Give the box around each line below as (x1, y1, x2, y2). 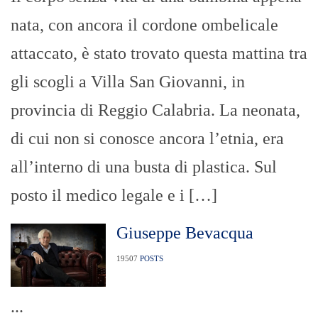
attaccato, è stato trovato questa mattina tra (11, 44, 307, 63)
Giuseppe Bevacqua (116, 224, 253, 243)
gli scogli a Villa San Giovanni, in (11, 72, 245, 92)
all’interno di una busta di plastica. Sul (11, 158, 277, 177)
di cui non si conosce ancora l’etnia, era (11, 129, 284, 148)
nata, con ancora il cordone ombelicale (11, 16, 278, 35)
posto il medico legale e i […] (11, 186, 217, 205)
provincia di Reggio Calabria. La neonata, (11, 101, 300, 120)
